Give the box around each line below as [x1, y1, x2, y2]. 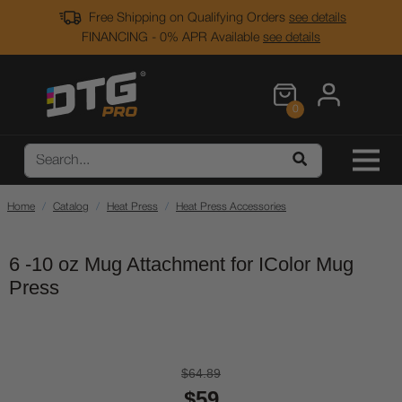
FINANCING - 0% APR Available [82, 32, 263, 44]
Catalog [53, 202, 89, 212]
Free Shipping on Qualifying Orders [85, 12, 289, 24]
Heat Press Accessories [176, 202, 286, 212]
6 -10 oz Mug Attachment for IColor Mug [9, 253, 354, 275]
